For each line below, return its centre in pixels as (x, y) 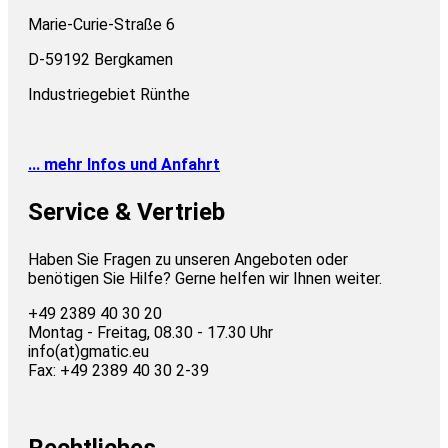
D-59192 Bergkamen (100, 60)
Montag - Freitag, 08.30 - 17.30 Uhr (150, 333)
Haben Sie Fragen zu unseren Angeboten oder (188, 260)
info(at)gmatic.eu (88, 352)
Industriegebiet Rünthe (109, 95)
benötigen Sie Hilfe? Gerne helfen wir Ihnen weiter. (205, 279)
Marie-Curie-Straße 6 (101, 25)
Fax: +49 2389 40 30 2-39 (118, 371)
